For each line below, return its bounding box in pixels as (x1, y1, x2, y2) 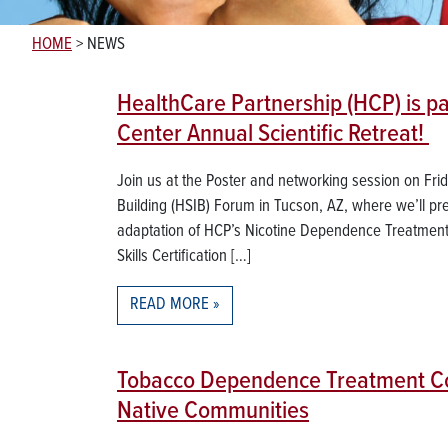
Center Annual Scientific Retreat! (117, 118, 429, 151)
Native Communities (117, 394, 309, 428)
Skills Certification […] (117, 246, 251, 268)
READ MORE (130, 294, 209, 316)
